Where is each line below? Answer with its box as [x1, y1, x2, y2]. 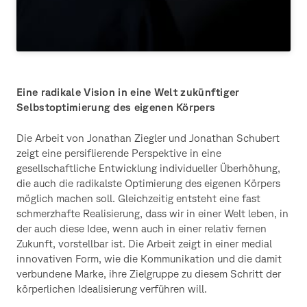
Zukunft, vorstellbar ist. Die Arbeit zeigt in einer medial [16, 236, 272, 249]
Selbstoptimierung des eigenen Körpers [16, 101, 216, 114]
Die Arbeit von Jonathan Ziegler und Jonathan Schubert [16, 131, 280, 144]
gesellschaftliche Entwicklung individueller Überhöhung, [16, 161, 280, 174]
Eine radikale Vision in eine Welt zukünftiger [16, 86, 240, 99]
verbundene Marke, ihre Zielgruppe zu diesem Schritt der [16, 267, 281, 280]
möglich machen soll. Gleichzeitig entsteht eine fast [16, 191, 260, 204]
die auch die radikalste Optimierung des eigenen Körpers [16, 176, 280, 189]
